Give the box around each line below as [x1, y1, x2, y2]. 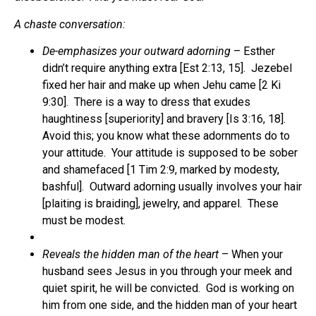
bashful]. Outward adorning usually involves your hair [42, 179, 302, 193]
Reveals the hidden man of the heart [42, 247, 219, 261]
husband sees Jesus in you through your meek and [42, 264, 292, 278]
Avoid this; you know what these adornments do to [42, 128, 290, 142]
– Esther [231, 44, 275, 58]
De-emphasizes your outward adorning [42, 44, 231, 58]
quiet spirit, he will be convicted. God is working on [42, 281, 294, 295]
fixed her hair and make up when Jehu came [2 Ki [42, 78, 281, 92]
